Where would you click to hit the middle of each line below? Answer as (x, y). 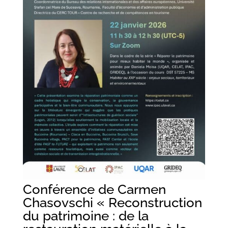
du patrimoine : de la (85, 216)
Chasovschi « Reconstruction (112, 202)
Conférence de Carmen (94, 189)
